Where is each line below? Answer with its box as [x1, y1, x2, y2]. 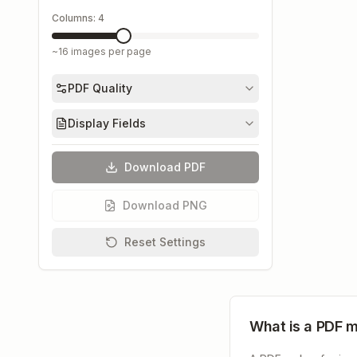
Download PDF [124, 160, 206, 174]
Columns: [52, 12, 98, 24]
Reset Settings [124, 235, 206, 249]
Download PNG [123, 198, 207, 212]
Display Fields [68, 116, 146, 130]
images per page [69, 45, 151, 57]
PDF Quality [68, 81, 132, 95]
